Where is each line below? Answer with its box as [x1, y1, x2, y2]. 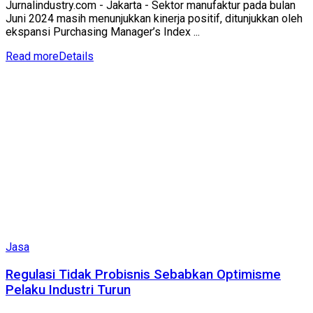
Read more [6, 50, 59, 64]
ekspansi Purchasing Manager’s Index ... [6, 25, 200, 39]
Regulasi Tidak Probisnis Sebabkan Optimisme [6, 266, 281, 282]
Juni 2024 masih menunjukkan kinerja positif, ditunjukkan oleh [6, 12, 303, 26]
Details [59, 50, 94, 64]
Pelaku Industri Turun [6, 282, 131, 298]
